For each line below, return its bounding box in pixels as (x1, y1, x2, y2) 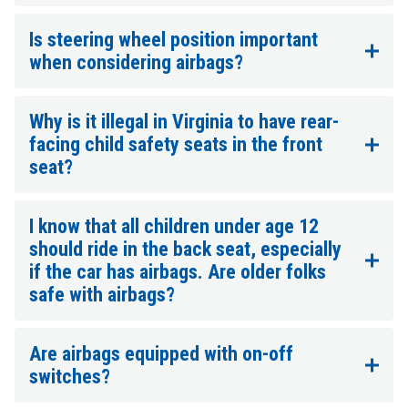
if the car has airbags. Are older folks (29, 260, 326, 284)
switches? (29, 365, 110, 389)
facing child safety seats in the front (29, 133, 322, 157)
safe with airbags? (29, 283, 175, 307)
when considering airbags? (29, 51, 243, 75)
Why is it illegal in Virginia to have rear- (29, 110, 339, 134)
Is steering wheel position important (29, 28, 318, 52)
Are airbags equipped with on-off (29, 342, 293, 366)
